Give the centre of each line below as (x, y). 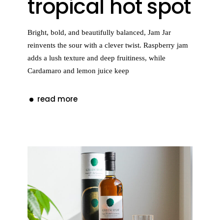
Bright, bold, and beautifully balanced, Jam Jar (99, 33)
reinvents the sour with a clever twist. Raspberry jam (108, 45)
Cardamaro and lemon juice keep (79, 71)
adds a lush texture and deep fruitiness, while (97, 58)
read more (58, 99)
